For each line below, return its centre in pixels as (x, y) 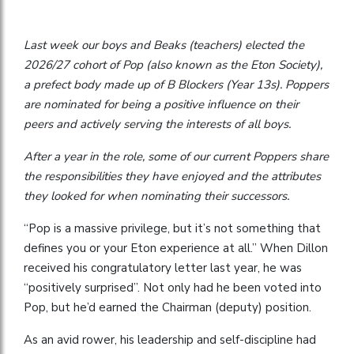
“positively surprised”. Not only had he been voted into (173, 287)
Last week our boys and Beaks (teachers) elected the (164, 45)
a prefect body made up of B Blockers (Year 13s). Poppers (176, 84)
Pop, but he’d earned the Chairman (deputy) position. (168, 307)
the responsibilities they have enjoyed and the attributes (172, 176)
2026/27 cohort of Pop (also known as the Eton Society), (173, 64)
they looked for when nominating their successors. (156, 196)
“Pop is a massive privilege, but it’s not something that (172, 228)
